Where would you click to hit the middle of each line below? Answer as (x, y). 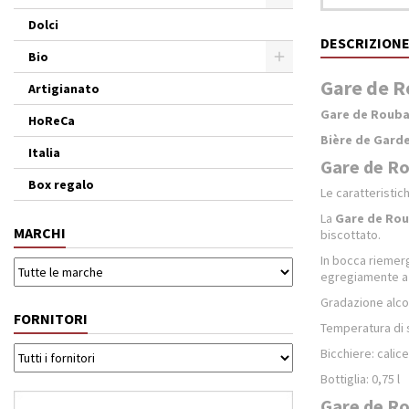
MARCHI (40, 233)
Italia (44, 152)
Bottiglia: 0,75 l (360, 379)
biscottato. (351, 235)
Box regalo (61, 184)
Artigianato (64, 89)
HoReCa (52, 121)
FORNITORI (51, 319)
